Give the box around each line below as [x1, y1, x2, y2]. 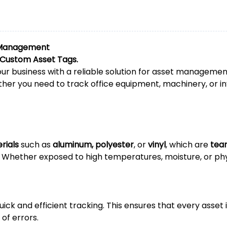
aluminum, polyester [53, 139, 134, 151]
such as [19, 139, 53, 151]
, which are [166, 139, 210, 151]
